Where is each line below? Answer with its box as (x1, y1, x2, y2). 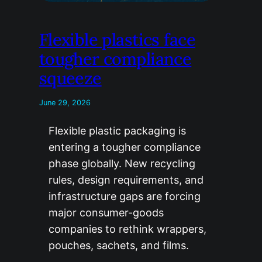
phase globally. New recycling (48, 157, 195, 170)
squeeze (39, 67, 102, 89)
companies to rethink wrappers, (48, 223, 206, 236)
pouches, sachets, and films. (48, 239, 189, 252)
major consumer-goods (48, 206, 164, 219)
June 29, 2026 (39, 98, 91, 108)
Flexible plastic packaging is (48, 125, 186, 137)
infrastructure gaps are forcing (48, 190, 201, 203)
